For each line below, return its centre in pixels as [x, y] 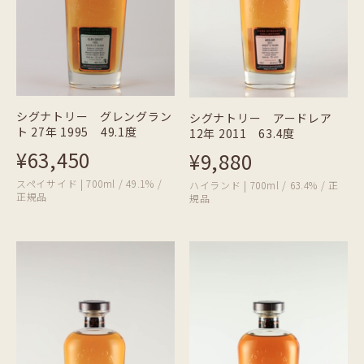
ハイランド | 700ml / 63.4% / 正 [264, 184]
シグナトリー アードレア [261, 117]
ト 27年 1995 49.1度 [77, 132]
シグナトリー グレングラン [94, 117]
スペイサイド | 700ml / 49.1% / [89, 184]
